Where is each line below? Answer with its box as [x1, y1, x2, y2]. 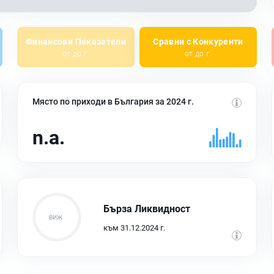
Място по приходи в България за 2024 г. [32, 97, 194, 107]
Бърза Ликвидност [103, 202, 190, 215]
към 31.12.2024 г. [103, 223, 165, 232]
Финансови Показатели [26, 36, 126, 46]
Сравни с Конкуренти [153, 36, 243, 46]
